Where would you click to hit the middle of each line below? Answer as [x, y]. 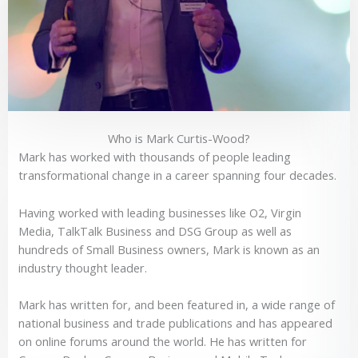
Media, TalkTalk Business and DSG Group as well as [155, 231]
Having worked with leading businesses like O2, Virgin [159, 212]
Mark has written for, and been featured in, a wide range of [176, 304]
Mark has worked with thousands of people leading [154, 157]
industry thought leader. [82, 267]
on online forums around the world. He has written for [162, 341]
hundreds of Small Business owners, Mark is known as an [169, 249]
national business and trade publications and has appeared [175, 323]
